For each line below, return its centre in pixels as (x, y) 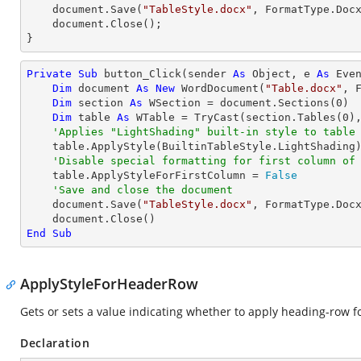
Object (272, 74)
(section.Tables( (291, 117)
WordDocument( (220, 88)
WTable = (162, 117)
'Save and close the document (143, 190)
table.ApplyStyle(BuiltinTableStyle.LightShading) (39, 146)
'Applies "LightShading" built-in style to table (204, 132)
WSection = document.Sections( (239, 103)
